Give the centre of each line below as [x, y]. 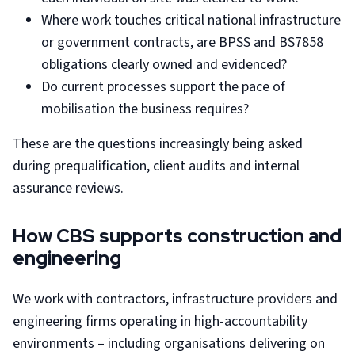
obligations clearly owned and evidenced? [164, 65]
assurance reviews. [68, 188]
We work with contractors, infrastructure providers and [175, 299]
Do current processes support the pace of [163, 87]
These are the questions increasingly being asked [158, 144]
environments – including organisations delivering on [169, 344]
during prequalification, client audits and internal [156, 166]
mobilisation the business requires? [145, 109]
